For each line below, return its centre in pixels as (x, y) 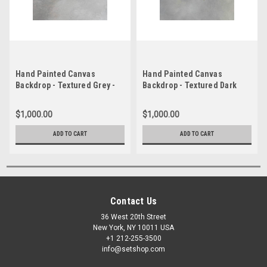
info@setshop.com (133, 249)
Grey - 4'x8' (163, 96)
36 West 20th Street (133, 217)
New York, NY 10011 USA (133, 227)
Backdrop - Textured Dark (190, 85)
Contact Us (133, 201)
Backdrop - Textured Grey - (66, 85)
